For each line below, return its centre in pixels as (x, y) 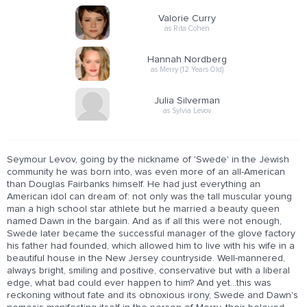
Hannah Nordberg (187, 59)
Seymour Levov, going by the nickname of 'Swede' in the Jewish (148, 160)
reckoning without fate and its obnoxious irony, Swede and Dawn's (152, 295)
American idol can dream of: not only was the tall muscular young (149, 197)
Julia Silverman (187, 100)
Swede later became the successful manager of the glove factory (151, 234)
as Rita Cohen (187, 28)
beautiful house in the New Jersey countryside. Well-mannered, (146, 258)
